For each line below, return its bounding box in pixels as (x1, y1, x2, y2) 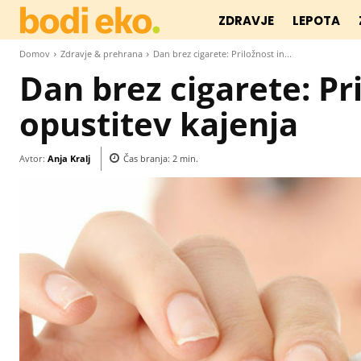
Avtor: (19, 151, 45, 164)
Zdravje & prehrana (60, 48, 143, 60)
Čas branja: (123, 152, 172, 165)
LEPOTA (293, 12, 341, 29)
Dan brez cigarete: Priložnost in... (153, 48, 292, 60)
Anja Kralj (48, 151, 90, 164)
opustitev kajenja (19, 102, 298, 146)
